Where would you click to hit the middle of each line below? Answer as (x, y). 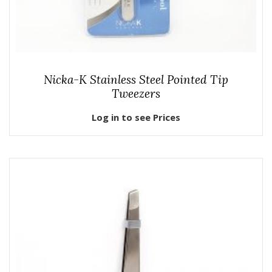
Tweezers (136, 94)
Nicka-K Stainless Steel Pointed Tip (136, 80)
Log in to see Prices (136, 117)
